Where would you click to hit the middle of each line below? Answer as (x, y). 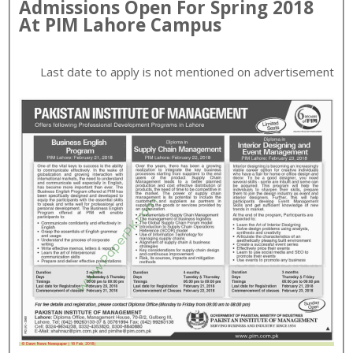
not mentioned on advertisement (244, 72)
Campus (184, 25)
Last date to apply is (97, 72)
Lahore (115, 25)
